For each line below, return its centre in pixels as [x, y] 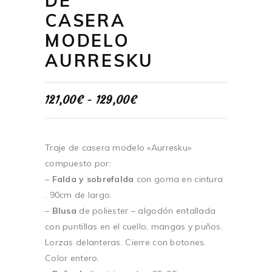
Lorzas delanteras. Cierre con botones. [126, 243]
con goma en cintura [180, 179]
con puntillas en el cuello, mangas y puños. [134, 227]
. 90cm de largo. [79, 195]
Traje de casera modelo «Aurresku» [118, 148]
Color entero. [72, 258]
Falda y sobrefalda [94, 179]
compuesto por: [78, 164]
